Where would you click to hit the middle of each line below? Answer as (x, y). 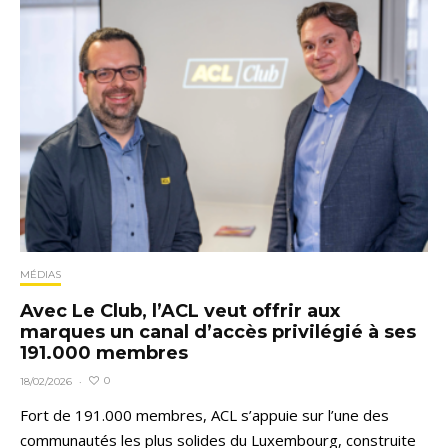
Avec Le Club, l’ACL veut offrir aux (180, 310)
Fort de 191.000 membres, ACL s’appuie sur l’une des (204, 414)
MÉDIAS (40, 274)
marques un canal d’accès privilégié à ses (218, 331)
